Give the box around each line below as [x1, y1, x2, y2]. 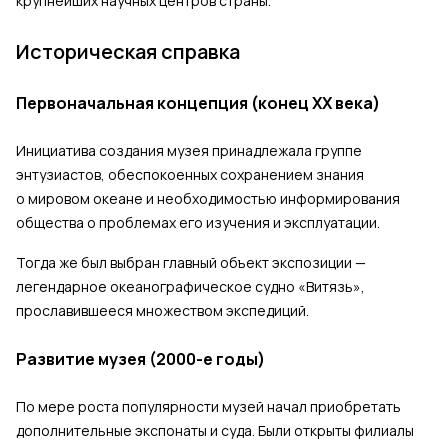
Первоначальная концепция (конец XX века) [16, 92, 380, 115]
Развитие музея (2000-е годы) [16, 348, 265, 371]
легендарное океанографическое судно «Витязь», [16, 277, 365, 297]
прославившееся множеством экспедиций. [16, 301, 309, 321]
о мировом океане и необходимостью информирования [16, 189, 400, 209]
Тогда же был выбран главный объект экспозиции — [16, 253, 366, 273]
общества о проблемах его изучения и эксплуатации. [16, 213, 380, 233]
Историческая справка [16, 38, 240, 66]
